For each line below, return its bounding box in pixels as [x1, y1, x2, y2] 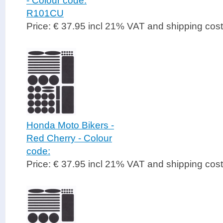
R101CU [26, 8, 64, 18]
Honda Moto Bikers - [26, 120, 114, 130]
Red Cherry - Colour [26, 133, 112, 143]
